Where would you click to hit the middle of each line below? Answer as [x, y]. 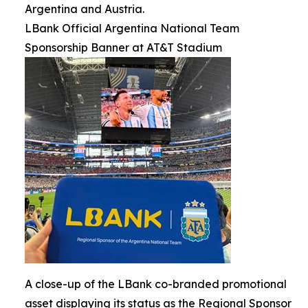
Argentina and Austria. [85, 9]
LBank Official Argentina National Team [132, 29]
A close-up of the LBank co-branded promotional [156, 284]
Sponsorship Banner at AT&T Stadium [123, 48]
